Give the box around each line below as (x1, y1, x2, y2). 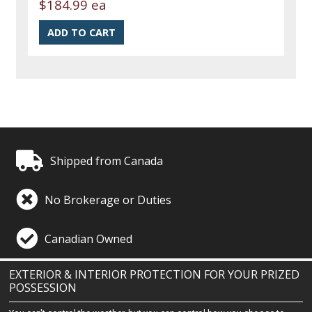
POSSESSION (9, 280, 77, 296)
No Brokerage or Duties (45, 192, 172, 208)
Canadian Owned (45, 231, 133, 247)
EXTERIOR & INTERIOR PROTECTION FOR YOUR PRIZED (9, 267, 300, 283)
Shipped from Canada (50, 153, 164, 169)
